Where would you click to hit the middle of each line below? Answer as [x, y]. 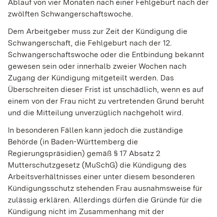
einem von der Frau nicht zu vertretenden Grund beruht [106, 101]
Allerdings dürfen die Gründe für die [138, 200]
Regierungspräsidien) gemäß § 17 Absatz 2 [84, 154]
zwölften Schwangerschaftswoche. [70, 14]
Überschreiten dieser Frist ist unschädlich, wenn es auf [106, 90]
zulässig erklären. [40, 200]
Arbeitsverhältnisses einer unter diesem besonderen [101, 177]
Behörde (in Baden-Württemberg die [73, 142]
